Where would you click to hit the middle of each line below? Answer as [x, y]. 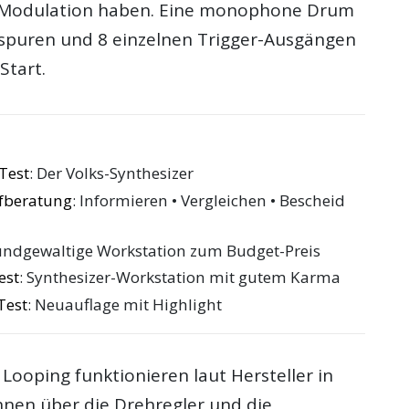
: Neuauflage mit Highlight [125, 305]
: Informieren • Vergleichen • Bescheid [209, 200]
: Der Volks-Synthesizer [112, 173]
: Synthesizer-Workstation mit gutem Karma [180, 278]
